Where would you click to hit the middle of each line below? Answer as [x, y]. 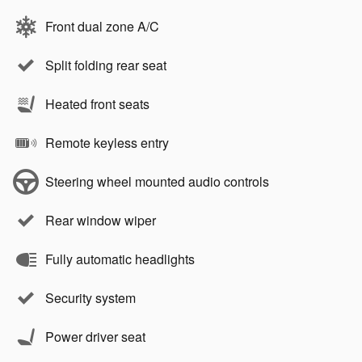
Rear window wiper [101, 220]
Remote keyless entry [107, 142]
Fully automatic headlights [120, 259]
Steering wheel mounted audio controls [157, 181]
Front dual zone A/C [102, 26]
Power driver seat [95, 336]
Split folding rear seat [106, 65]
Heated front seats [97, 103]
